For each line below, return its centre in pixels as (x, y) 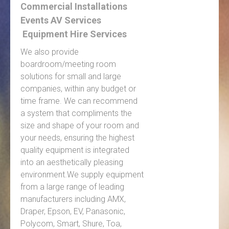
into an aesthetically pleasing (72, 163)
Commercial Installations (81, 7)
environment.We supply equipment (82, 175)
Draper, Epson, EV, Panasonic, (73, 212)
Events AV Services (66, 20)
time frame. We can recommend (79, 101)
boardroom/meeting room (68, 64)
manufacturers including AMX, (73, 199)
